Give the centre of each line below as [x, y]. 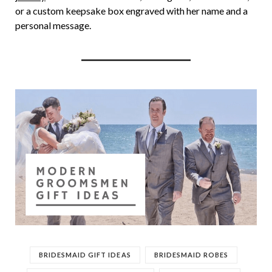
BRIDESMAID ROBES [191, 255]
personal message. [53, 25]
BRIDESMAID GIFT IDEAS [85, 255]
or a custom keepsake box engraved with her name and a [131, 10]
